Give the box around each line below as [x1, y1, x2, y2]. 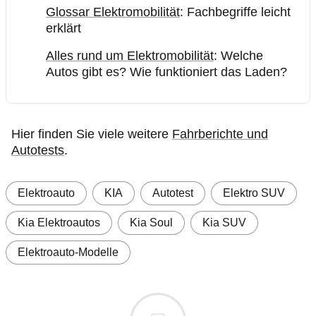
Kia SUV [202, 217, 246, 229]
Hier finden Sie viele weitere [11, 127, 172, 142]
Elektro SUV [223, 187, 285, 200]
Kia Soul [130, 217, 173, 229]
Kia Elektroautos [18, 217, 100, 229]
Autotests [11, 143, 64, 158]
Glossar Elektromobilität [46, 5, 180, 20]
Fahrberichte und [172, 127, 268, 142]
